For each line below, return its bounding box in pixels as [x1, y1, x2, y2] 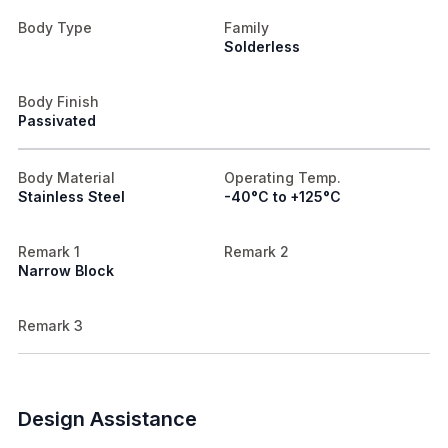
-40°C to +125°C [224, 187, 342, 205]
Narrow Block [18, 261, 114, 279]
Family [224, 18, 269, 36]
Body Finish [18, 92, 99, 110]
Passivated [18, 111, 96, 129]
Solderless [224, 37, 300, 55]
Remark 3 [18, 316, 83, 334]
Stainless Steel [18, 187, 125, 205]
